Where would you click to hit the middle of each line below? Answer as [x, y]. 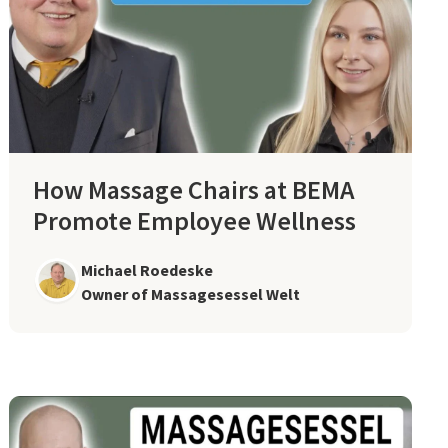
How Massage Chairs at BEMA [194, 189]
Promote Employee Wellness [195, 220]
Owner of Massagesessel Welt [191, 294]
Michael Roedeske [147, 270]
